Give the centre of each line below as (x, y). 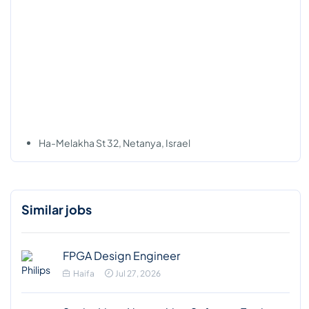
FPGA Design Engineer (121, 255)
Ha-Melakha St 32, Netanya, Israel (114, 142)
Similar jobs (57, 209)
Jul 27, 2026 (138, 273)
